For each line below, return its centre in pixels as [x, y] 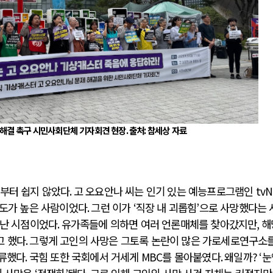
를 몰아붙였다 [191, 257]
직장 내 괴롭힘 [166, 208]
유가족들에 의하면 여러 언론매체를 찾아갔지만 [159, 224]
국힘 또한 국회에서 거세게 [85, 257]
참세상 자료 [167, 130]
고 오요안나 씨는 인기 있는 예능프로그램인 [165, 191]
